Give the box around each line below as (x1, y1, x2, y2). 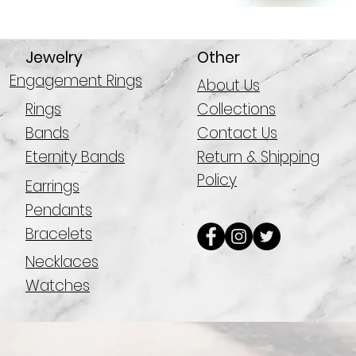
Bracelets (25, 223, 92, 245)
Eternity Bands (25, 146, 125, 168)
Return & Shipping (197, 146, 319, 168)
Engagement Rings (10, 70, 142, 91)
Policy (197, 169, 237, 191)
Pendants (25, 199, 92, 221)
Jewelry (25, 47, 83, 68)
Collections (197, 99, 276, 120)
